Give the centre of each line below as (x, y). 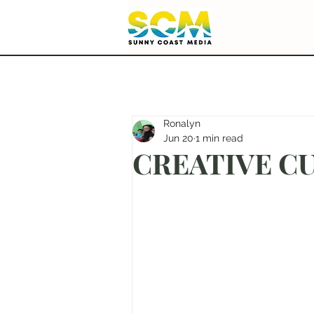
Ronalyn (182, 123)
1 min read (219, 138)
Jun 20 (178, 138)
